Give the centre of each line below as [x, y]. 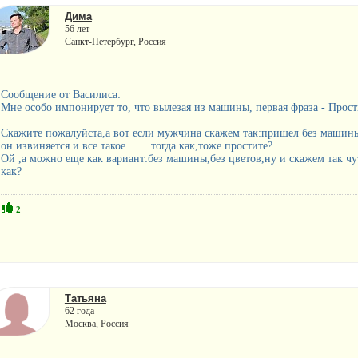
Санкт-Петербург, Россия [115, 41]
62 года [79, 310]
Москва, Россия [96, 323]
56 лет [77, 28]
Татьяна [85, 298]
